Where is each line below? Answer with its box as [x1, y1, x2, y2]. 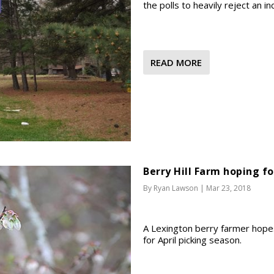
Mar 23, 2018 [206, 183, 251, 194]
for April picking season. [143, 234, 242, 246]
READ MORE [150, 56, 202, 68]
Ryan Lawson [154, 183, 198, 194]
